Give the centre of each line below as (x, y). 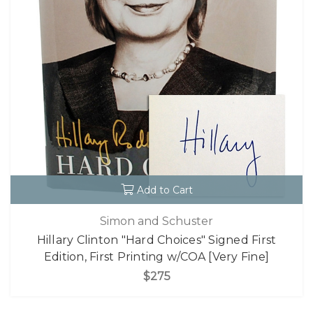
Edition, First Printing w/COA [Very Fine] (156, 257)
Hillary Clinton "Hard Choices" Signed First (156, 240)
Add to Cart (165, 190)
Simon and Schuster (156, 221)
